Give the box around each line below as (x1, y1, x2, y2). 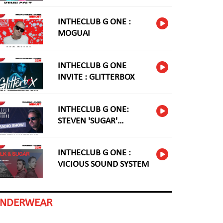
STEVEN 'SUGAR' (57, 116, 117, 126)
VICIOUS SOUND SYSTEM (57, 160, 149, 170)
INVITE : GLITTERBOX (57, 73, 134, 83)
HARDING (57, 127, 93, 137)
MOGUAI (57, 29, 90, 39)
